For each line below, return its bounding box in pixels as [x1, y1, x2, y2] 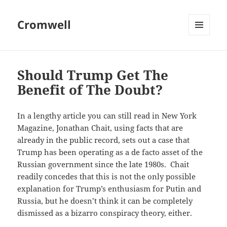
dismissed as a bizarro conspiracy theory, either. [17, 208, 193, 218]
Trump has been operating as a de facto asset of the [17, 147, 203, 158]
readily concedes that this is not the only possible [17, 171, 196, 182]
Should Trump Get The [17, 66, 169, 85]
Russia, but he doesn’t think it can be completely [17, 196, 193, 206]
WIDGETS [188, 52, 217, 61]
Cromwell [17, 17, 71, 32]
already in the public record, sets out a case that [17, 135, 190, 145]
